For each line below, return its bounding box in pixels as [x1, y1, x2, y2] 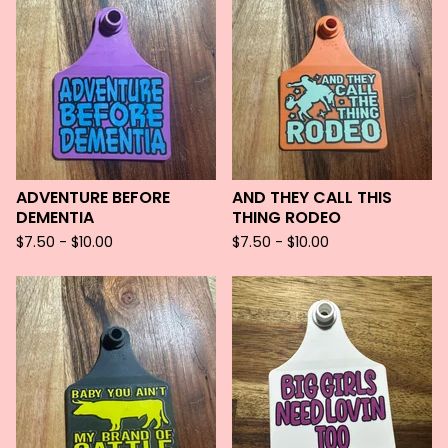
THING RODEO [232, 206, 341, 229]
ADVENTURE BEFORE [16, 186, 170, 209]
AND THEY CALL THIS [232, 186, 392, 209]
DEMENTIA [16, 206, 94, 229]
